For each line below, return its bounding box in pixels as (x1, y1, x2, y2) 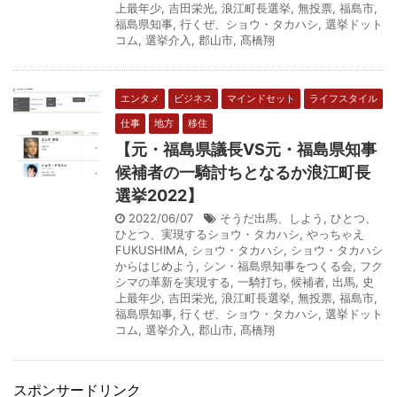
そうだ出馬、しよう (220, 210, 323, 225)
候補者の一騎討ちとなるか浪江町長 (115, 162, 370, 182)
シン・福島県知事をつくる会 (203, 258, 353, 273)
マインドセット (227, 91, 295, 105)
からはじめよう (115, 258, 196, 273)
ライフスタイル (309, 91, 378, 105)
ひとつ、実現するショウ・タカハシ (115, 226, 300, 241)
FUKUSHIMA (115, 242, 184, 257)
